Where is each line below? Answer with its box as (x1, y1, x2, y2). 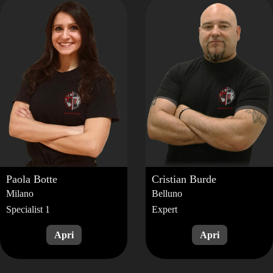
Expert (152, 204, 177, 214)
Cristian (152, 172, 190, 185)
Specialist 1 (6, 204, 50, 214)
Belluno (152, 188, 182, 199)
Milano (6, 188, 34, 199)
